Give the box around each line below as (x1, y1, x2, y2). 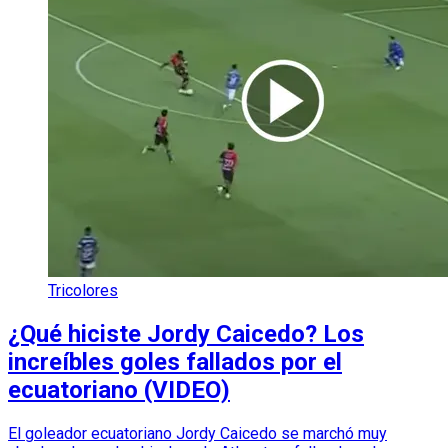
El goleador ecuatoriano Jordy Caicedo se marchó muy (8, 423, 387, 443)
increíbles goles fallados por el (8, 347, 342, 376)
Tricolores (48, 280, 118, 300)
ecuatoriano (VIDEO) (8, 375, 230, 404)
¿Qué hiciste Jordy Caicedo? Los (8, 319, 364, 348)
